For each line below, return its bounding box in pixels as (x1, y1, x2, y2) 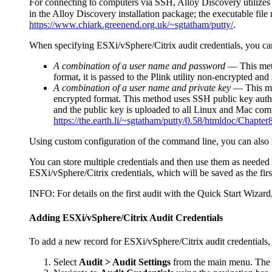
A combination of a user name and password (53, 61, 225, 72)
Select (53, 256, 79, 267)
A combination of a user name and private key (53, 83, 231, 93)
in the (29, 8, 52, 19)
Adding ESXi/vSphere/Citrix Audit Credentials (29, 212, 223, 223)
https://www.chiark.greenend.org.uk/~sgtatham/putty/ (29, 19, 233, 30)
